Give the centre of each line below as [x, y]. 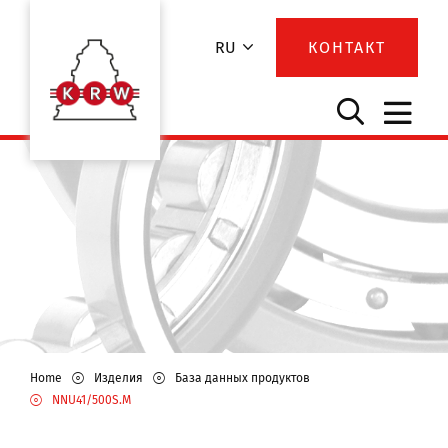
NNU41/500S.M [91, 400]
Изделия [118, 378]
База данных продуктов [242, 378]
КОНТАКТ [347, 47]
